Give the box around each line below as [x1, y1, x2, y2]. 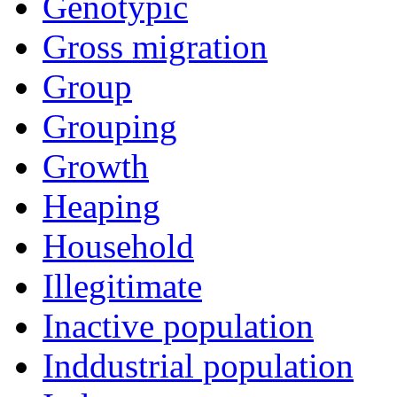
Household [43, 227, 194, 266]
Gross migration [43, 27, 268, 66]
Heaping [43, 187, 160, 226]
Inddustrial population [43, 346, 354, 385]
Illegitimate [43, 267, 202, 306]
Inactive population [43, 307, 314, 346]
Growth [43, 147, 149, 186]
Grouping [43, 107, 177, 146]
